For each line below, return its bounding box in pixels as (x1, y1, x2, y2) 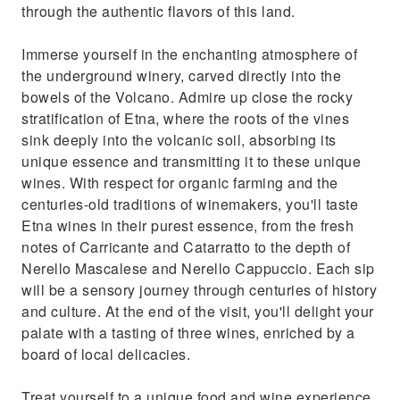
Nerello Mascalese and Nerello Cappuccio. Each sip (21, 258, 375, 279)
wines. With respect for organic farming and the (21, 172, 338, 193)
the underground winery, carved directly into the (21, 65, 341, 86)
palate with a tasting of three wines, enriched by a (21, 322, 355, 343)
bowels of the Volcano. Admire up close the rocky (21, 87, 353, 107)
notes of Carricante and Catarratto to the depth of (21, 237, 350, 257)
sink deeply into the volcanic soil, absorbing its (21, 129, 337, 150)
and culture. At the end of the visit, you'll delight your (21, 301, 374, 321)
